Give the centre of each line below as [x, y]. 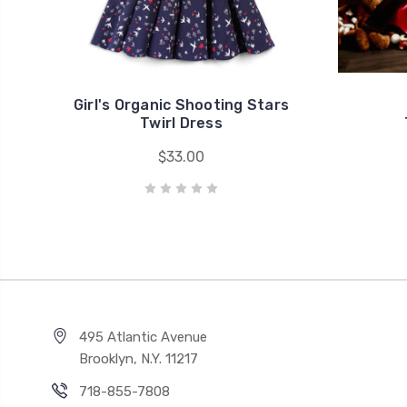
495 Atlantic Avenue [143, 337]
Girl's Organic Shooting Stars [181, 105]
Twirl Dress [181, 123]
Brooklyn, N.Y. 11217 [139, 359]
